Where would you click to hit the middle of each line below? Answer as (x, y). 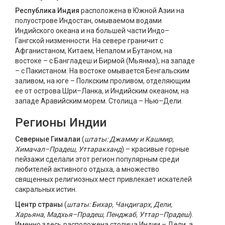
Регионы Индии (61, 123)
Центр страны (39, 204)
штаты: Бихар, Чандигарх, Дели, (120, 204)
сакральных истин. (46, 189)
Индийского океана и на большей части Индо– (92, 31)
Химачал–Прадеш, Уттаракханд (68, 149)
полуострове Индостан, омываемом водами (88, 21)
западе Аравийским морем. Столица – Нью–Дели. (99, 101)
